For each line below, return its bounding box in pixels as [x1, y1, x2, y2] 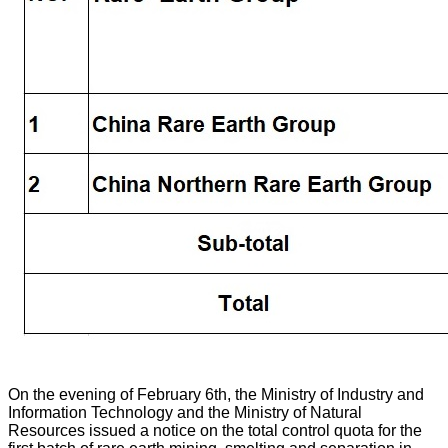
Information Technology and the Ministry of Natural [8, 403, 362, 421]
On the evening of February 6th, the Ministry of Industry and [8, 385, 424, 403]
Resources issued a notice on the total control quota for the [8, 421, 422, 439]
